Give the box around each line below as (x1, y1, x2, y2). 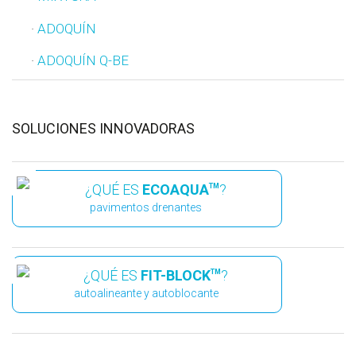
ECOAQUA (142, 181, 209, 199)
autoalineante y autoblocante (73, 287, 219, 300)
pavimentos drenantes (90, 201, 202, 215)
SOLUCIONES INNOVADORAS (12, 120, 195, 137)
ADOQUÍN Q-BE (37, 52, 129, 69)
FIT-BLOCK (141, 267, 211, 284)
